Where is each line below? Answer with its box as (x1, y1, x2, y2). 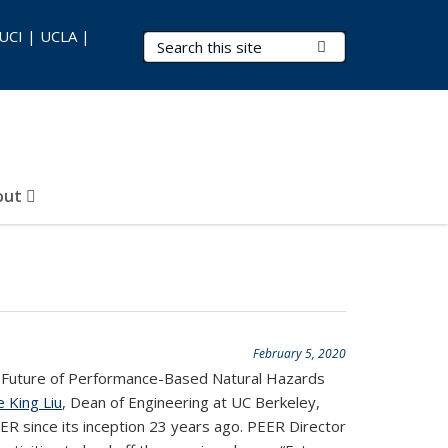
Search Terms (144, 33, 247, 53)
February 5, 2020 (253, 345, 346, 362)
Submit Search (326, 36, 423, 56)
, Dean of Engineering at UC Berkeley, (62, 392, 320, 412)
